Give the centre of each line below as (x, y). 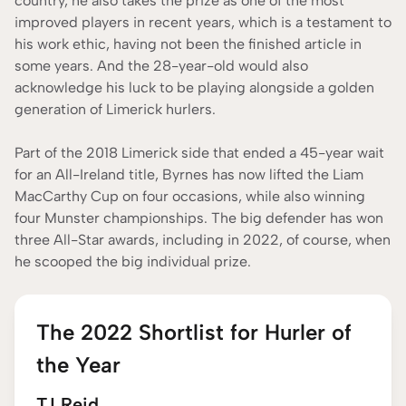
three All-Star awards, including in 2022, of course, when (203, 240)
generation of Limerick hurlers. (117, 110)
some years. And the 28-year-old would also (161, 66)
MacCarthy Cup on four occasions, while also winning (190, 197)
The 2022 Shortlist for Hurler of (194, 333)
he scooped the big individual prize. (136, 262)
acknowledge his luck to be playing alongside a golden (194, 88)
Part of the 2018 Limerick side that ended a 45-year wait (199, 153)
